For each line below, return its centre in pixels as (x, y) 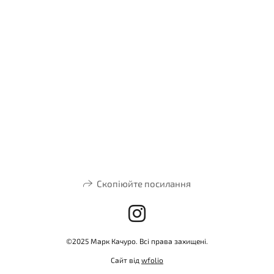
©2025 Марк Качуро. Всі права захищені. (137, 241)
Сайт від (126, 260)
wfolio (152, 260)
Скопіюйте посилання (144, 183)
